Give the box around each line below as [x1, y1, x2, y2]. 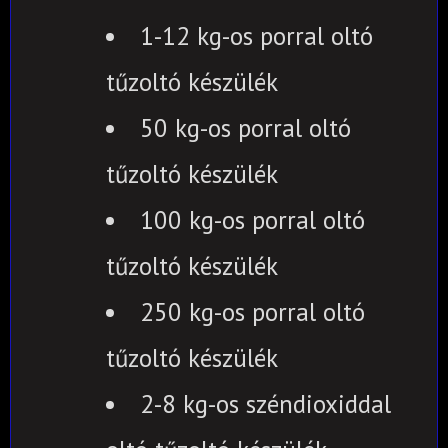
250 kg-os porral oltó [140, 295, 365, 328]
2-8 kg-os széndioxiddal [140, 387, 391, 420]
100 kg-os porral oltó [140, 203, 365, 236]
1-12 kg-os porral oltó [140, 19, 373, 52]
